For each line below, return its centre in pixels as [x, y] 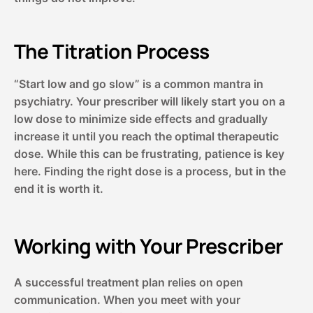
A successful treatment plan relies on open [128, 282]
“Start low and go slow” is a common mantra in [138, 84]
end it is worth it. [58, 189]
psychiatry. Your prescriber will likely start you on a [149, 102]
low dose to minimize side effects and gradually [140, 119]
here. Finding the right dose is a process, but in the [150, 172]
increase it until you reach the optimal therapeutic [146, 137]
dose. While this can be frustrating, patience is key [149, 154]
